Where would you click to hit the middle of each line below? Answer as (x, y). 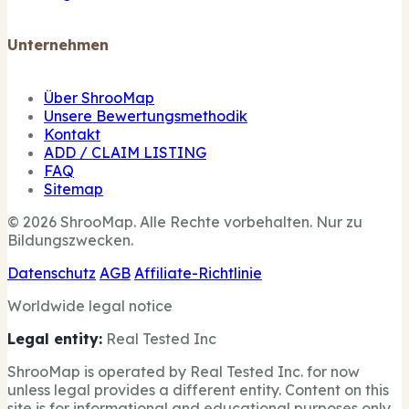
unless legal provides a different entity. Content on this (198, 389)
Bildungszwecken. (70, 240)
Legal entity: (55, 338)
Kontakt (72, 134)
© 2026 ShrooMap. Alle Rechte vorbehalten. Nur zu (185, 221)
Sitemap (73, 189)
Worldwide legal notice (90, 305)
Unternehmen (58, 45)
